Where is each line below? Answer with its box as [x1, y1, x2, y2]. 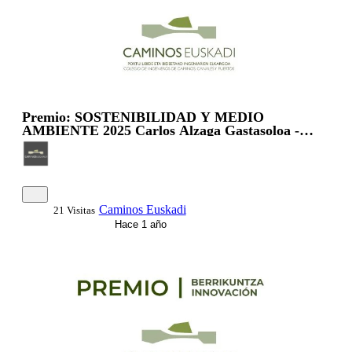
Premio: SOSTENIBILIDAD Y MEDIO [22, 108, 264, 125]
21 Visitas [53, 203, 95, 216]
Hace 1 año [111, 218, 167, 230]
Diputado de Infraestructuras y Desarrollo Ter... [22, 135, 313, 152]
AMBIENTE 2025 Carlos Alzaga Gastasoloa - [22, 122, 299, 138]
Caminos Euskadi [98, 202, 186, 216]
